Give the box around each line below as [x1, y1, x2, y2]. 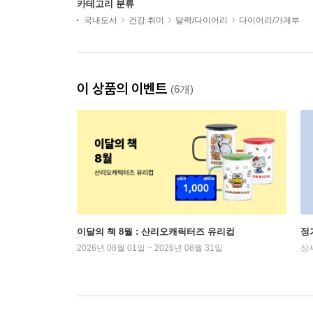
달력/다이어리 [175, 15, 228, 25]
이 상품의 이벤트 [77, 80, 170, 97]
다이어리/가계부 [239, 15, 300, 25]
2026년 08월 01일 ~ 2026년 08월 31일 [77, 243, 223, 253]
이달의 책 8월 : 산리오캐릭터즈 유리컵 [77, 226, 235, 237]
